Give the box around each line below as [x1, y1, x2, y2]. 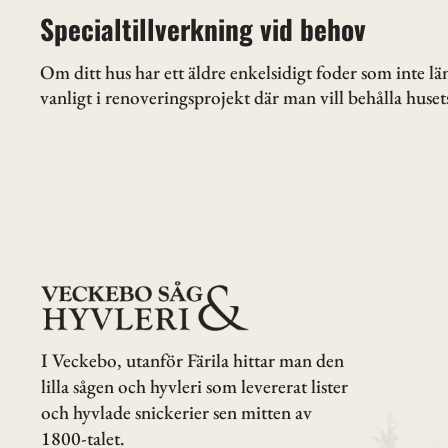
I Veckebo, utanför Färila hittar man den [40, 347, 344, 373]
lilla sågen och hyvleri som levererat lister [40, 373, 348, 399]
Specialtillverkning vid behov [40, 8, 366, 50]
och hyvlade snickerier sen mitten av [40, 399, 312, 425]
